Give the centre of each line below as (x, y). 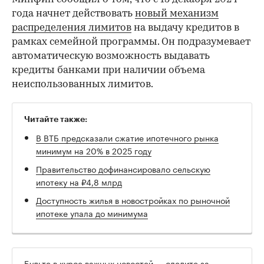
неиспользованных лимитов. (82, 84)
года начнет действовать (73, 14)
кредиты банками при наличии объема (108, 70)
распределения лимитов (72, 28)
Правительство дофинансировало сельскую (123, 168)
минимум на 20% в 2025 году (94, 150)
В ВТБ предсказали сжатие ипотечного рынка (127, 137)
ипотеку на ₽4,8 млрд (79, 181)
